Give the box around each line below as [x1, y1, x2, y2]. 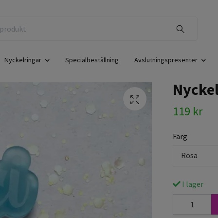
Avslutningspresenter [134, 55, 198, 65]
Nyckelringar [4, 55, 41, 65]
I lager [180, 179, 203, 189]
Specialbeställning [65, 55, 119, 65]
